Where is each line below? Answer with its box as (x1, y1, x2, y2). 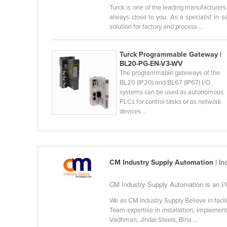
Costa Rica (58, 199, 92, 208)
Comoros (58, 150, 87, 159)
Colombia (58, 134, 88, 143)
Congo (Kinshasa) (58, 182, 115, 192)
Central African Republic (58, 69, 135, 78)
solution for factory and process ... (109, 23, 204, 31)
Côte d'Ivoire (58, 215, 98, 224)
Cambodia (58, 20, 91, 29)
